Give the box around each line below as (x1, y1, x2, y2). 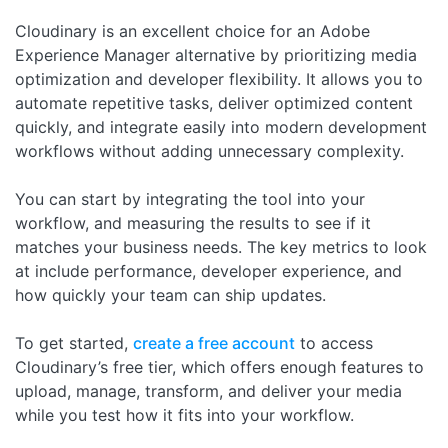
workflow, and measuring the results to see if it (15, 212, 371, 233)
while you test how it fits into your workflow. (15, 404, 354, 425)
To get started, (15, 332, 133, 353)
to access (295, 332, 373, 353)
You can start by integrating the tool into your (15, 188, 365, 209)
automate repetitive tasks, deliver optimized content (15, 92, 413, 113)
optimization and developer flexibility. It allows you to (15, 68, 423, 89)
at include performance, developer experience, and (15, 260, 402, 281)
